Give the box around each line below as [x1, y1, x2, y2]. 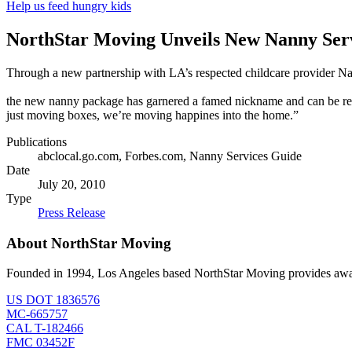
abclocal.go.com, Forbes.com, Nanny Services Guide [38, 148, 302, 163]
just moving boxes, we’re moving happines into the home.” [6, 108, 299, 122]
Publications [6, 134, 67, 148]
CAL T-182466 [6, 321, 83, 335]
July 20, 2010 [38, 177, 105, 191]
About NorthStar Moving [6, 234, 171, 251]
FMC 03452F [6, 335, 75, 350]
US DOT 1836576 [6, 293, 100, 307]
